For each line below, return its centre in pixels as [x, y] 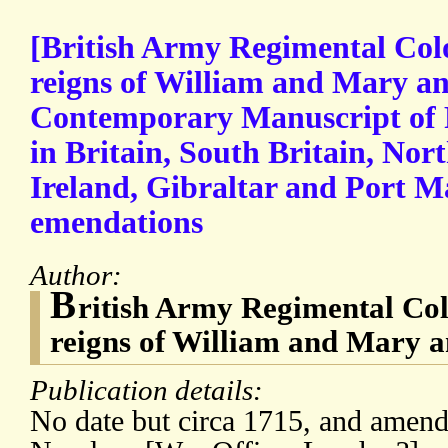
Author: [79, 275]
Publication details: [150, 390]
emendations [116, 223]
